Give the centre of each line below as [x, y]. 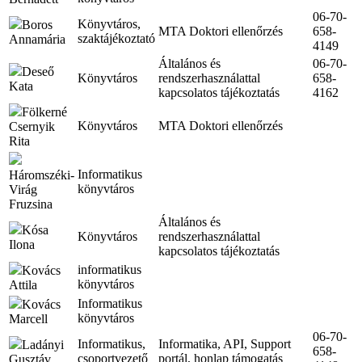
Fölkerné [44, 112]
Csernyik [32, 126]
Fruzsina [31, 204]
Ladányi [43, 344]
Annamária [37, 39]
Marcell [28, 318]
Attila [23, 284]
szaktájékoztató [116, 38]
